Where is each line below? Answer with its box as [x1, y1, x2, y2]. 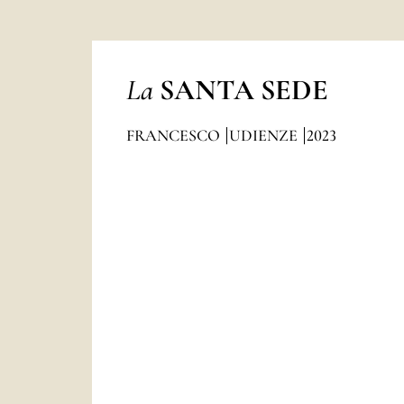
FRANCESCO [125, 125, 224, 145]
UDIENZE [228, 125, 301, 145]
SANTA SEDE [159, 72, 328, 107]
